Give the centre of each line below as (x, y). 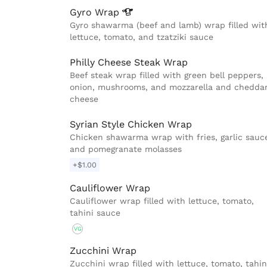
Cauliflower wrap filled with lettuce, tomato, (162, 201)
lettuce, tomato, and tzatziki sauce (142, 37)
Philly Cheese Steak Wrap (129, 63)
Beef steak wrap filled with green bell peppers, (167, 75)
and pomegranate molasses (126, 149)
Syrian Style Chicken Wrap (131, 125)
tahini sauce (95, 213)
